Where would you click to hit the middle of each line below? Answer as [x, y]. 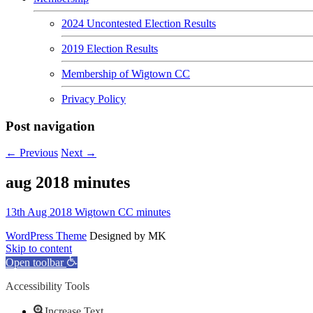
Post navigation [50, 126]
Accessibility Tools [48, 286]
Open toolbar [35, 263]
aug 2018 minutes [68, 183]
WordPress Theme [46, 236]
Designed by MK [128, 236]
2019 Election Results [110, 49]
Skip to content [39, 249]
